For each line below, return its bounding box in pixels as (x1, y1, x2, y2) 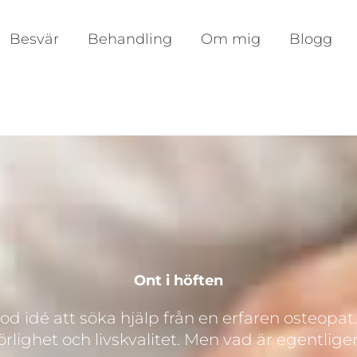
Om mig (201, 29, 261, 48)
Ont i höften (134, 271, 223, 289)
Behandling (88, 29, 172, 48)
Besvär (10, 29, 59, 48)
